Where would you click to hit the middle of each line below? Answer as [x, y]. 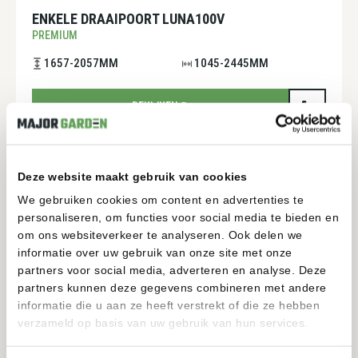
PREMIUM [55, 35]
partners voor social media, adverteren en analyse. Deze [172, 270]
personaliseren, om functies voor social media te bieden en [178, 217]
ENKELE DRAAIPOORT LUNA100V [128, 19]
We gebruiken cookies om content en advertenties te [161, 199]
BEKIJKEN [155, 106]
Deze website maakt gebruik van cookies [133, 176]
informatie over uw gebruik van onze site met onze [155, 252]
